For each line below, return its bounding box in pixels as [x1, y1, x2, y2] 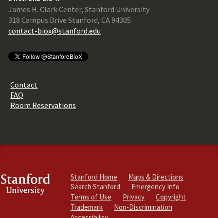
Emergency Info [131, 182, 180, 192]
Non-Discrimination [114, 202, 172, 212]
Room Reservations [10, 100, 76, 110]
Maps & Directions [128, 172, 183, 182]
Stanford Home [71, 172, 117, 182]
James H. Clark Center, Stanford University [8, 4, 149, 15]
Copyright [156, 192, 186, 202]
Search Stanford [71, 182, 120, 192]
